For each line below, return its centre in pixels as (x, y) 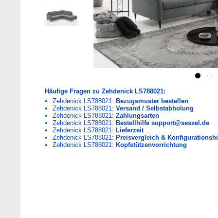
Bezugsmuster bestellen (152, 101)
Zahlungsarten (137, 116)
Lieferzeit (129, 130)
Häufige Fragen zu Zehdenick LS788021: (105, 91)
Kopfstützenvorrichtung (151, 145)
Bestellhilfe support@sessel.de (162, 123)
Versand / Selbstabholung (154, 108)
